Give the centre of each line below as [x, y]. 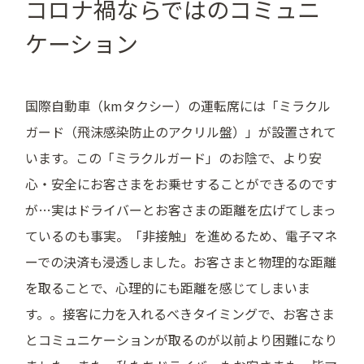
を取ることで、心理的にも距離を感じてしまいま [168, 287]
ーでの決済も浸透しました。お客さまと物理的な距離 [181, 261]
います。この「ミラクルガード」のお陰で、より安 [174, 157]
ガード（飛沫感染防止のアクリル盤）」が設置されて [181, 131]
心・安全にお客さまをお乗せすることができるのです [182, 183]
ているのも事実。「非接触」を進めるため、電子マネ [182, 235]
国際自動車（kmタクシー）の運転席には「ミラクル [178, 105]
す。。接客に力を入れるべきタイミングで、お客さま [180, 313]
